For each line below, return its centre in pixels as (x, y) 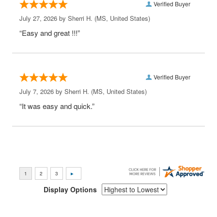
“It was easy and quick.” (57, 106)
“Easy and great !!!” (50, 33)
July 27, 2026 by (44, 18)
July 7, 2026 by (42, 91)
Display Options (70, 189)
